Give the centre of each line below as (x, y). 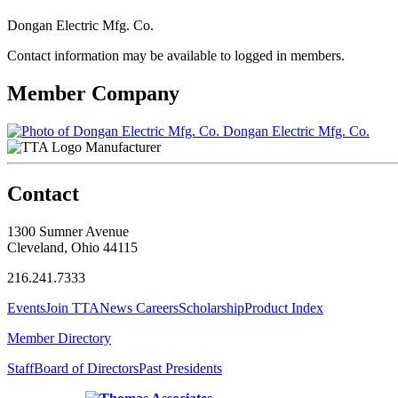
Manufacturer (123, 147)
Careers (157, 307)
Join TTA (72, 307)
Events (26, 307)
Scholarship (211, 307)
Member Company (93, 93)
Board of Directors (86, 368)
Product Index (284, 307)
